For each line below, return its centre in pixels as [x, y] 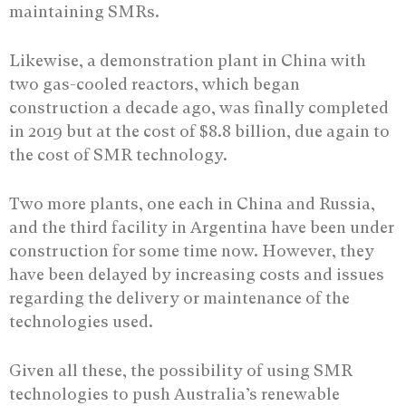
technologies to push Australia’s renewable [174, 393]
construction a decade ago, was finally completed [199, 107]
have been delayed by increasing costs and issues [197, 274]
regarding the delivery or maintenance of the [179, 297]
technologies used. [81, 321]
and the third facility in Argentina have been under [202, 227]
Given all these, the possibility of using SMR [181, 370]
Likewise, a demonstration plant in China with [188, 60]
